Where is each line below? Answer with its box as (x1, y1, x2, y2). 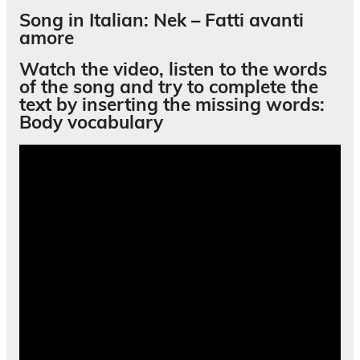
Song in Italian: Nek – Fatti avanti (19, 8, 304, 32)
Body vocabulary (19, 110, 163, 134)
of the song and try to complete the (19, 75, 318, 99)
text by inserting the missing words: (19, 92, 325, 117)
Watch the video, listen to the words (19, 57, 327, 81)
